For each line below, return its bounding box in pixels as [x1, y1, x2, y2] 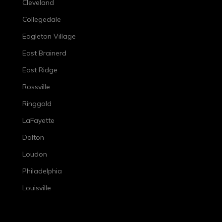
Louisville [22, 183, 51, 193]
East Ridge [22, 65, 57, 75]
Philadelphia [22, 166, 62, 176]
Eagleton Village [22, 32, 76, 41]
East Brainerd [22, 49, 66, 58]
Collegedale [22, 15, 61, 24]
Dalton [22, 133, 44, 142]
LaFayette [22, 116, 55, 125]
